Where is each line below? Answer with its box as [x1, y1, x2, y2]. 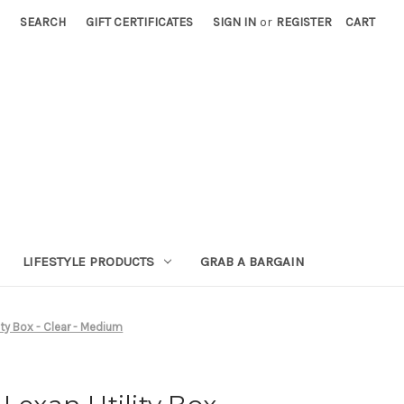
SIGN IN [213, 14, 257, 30]
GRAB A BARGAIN [200, 252, 306, 270]
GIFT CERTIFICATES [86, 14, 194, 30]
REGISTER [276, 14, 333, 30]
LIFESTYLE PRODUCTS [23, 252, 155, 270]
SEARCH [20, 14, 67, 30]
